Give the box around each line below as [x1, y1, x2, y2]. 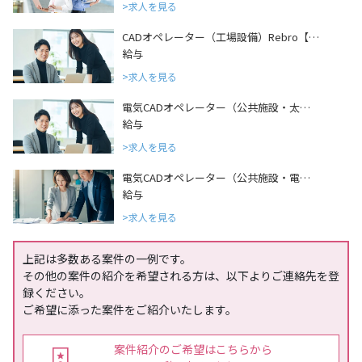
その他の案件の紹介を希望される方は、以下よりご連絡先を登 [22, 267, 340, 284]
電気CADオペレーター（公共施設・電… [121, 170, 310, 186]
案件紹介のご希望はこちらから [114, 341, 272, 358]
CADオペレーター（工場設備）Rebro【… [121, 29, 319, 45]
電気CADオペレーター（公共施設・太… [121, 99, 310, 116]
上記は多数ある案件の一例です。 [22, 250, 192, 267]
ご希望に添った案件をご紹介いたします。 [22, 301, 237, 318]
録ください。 [22, 284, 90, 301]
